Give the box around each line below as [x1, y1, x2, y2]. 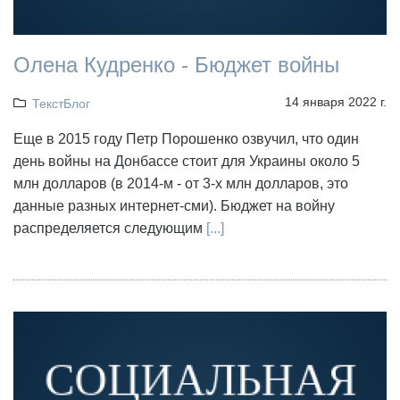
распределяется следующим [13, 221, 206, 237]
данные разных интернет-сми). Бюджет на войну [13, 198, 335, 214]
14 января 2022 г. [285, 95, 387, 110]
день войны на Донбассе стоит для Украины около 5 [13, 154, 360, 170]
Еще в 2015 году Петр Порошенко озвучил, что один [13, 131, 359, 147]
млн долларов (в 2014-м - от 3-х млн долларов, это [13, 176, 348, 192]
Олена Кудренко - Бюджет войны [13, 53, 339, 78]
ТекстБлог [31, 96, 90, 112]
